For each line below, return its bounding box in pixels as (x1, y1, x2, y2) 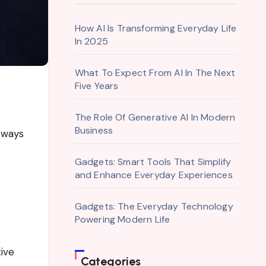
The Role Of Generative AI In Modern (74, 111, 236, 123)
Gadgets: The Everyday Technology (74, 200, 233, 213)
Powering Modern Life (74, 213, 170, 226)
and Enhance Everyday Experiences (74, 169, 233, 181)
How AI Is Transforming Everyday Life (74, 22, 237, 34)
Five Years (74, 80, 119, 92)
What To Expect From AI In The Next (74, 66, 236, 79)
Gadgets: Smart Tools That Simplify (74, 156, 232, 168)
